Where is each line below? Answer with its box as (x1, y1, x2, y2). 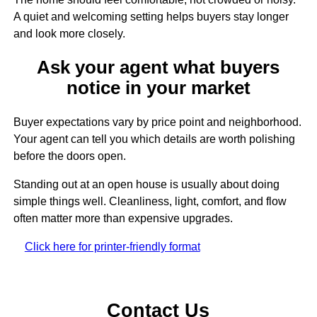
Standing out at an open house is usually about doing (13, 178, 279, 190)
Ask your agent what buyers (37, 57, 280, 78)
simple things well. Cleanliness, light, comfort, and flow (13, 195, 287, 207)
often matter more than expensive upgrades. (13, 212, 233, 224)
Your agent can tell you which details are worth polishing (13, 132, 295, 145)
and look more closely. (13, 28, 125, 40)
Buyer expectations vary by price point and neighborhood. (13, 115, 301, 128)
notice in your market (66, 78, 250, 98)
